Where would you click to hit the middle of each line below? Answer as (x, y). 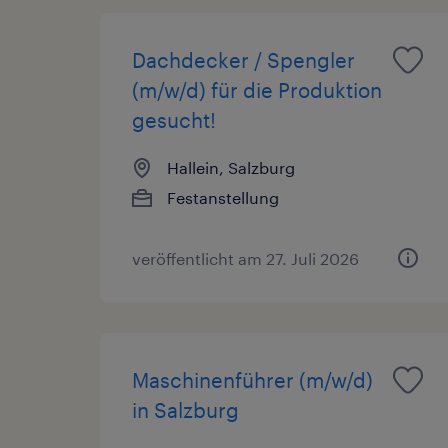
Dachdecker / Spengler (243, 59)
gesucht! (174, 119)
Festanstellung (223, 197)
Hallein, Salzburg (231, 167)
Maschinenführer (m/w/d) (252, 379)
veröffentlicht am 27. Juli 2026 (245, 258)
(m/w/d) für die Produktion (257, 89)
